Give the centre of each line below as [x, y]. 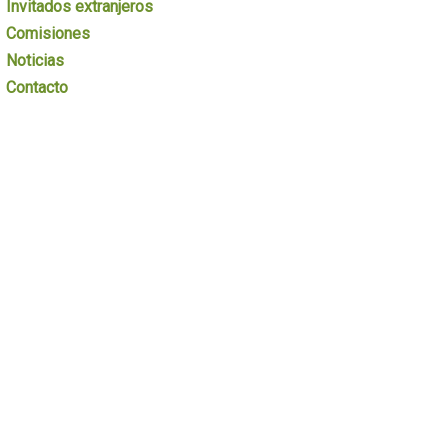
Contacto [37, 88]
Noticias [35, 61]
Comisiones [48, 34]
